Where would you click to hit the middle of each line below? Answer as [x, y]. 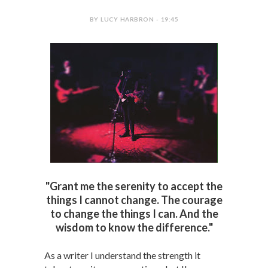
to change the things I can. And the [134, 214]
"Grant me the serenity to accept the [134, 186]
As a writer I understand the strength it [122, 255]
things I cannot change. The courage [134, 200]
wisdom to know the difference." [134, 227]
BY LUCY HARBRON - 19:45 [134, 19]
